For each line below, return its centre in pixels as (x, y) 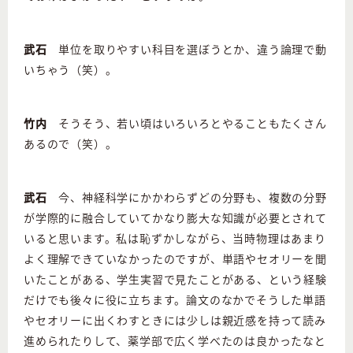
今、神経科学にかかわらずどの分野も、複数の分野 (187, 197)
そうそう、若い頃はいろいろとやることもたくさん (187, 123)
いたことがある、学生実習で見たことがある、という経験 (175, 279)
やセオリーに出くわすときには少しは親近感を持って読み (175, 320)
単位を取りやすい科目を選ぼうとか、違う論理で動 (187, 48)
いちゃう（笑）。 (71, 69)
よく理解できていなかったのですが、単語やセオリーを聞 (175, 258)
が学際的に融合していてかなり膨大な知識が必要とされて (175, 217)
